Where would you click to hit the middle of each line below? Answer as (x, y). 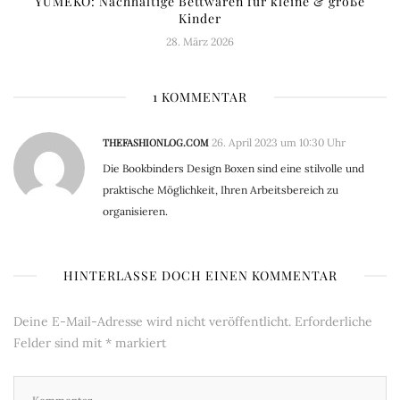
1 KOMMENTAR (200, 97)
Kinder (200, 19)
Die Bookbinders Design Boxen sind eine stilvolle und (233, 169)
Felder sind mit (59, 343)
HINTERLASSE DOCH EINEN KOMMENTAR (200, 276)
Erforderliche (333, 322)
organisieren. (135, 212)
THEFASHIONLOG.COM (156, 143)
